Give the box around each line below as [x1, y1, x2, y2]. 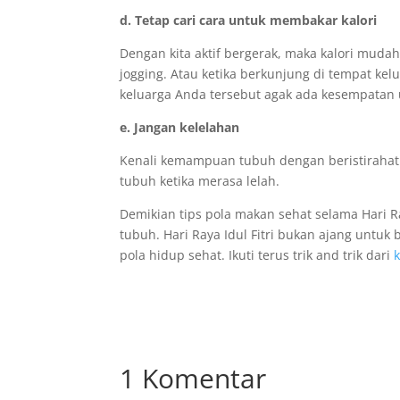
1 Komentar [120, 360, 267, 396]
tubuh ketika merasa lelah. [120, 172, 280, 189]
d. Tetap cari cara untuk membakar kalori [120, 12, 378, 29]
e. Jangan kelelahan [120, 119, 240, 136]
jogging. [120, 65, 171, 82]
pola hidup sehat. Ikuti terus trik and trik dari [120, 246, 395, 263]
